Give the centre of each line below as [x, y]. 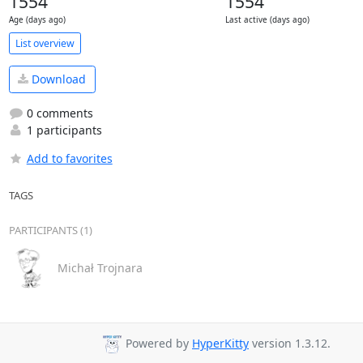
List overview [45, 43]
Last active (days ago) [267, 20]
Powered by [157, 344]
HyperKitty [220, 344]
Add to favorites [69, 158]
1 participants [62, 130]
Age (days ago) [37, 20]
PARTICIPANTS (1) [50, 230]
